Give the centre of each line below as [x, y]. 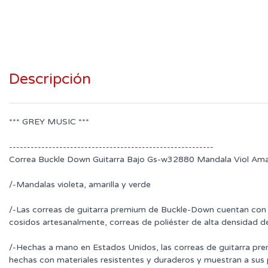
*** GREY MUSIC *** [49, 121]
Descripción [50, 79]
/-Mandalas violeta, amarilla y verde [80, 184]
